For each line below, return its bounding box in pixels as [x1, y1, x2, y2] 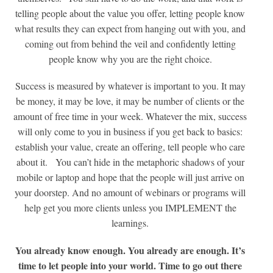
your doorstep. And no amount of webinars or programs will [15, 186, 246, 199]
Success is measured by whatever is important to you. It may [15, 79, 246, 93]
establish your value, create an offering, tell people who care [15, 140, 246, 154]
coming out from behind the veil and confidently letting [24, 37, 236, 51]
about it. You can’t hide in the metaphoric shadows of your [16, 155, 244, 169]
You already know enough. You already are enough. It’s [15, 243, 246, 257]
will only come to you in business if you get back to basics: [18, 125, 243, 138]
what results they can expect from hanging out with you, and [15, 22, 246, 35]
